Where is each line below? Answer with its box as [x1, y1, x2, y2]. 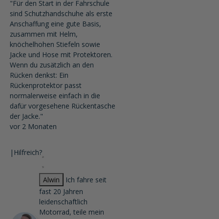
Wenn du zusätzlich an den [10, 60, 94, 69]
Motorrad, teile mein [39, 207, 104, 217]
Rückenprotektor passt [10, 81, 82, 90]
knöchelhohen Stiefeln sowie [10, 40, 100, 49]
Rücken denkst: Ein [10, 70, 68, 80]
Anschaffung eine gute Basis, [10, 19, 101, 28]
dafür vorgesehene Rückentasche [10, 101, 115, 110]
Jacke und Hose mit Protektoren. [10, 50, 112, 59]
